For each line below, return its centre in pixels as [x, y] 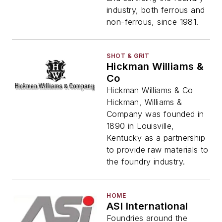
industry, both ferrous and [156, 10]
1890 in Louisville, [140, 126]
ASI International [147, 206]
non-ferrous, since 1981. [153, 22]
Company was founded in [155, 114]
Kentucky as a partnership [156, 138]
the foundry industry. [146, 162]
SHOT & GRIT [128, 56]
